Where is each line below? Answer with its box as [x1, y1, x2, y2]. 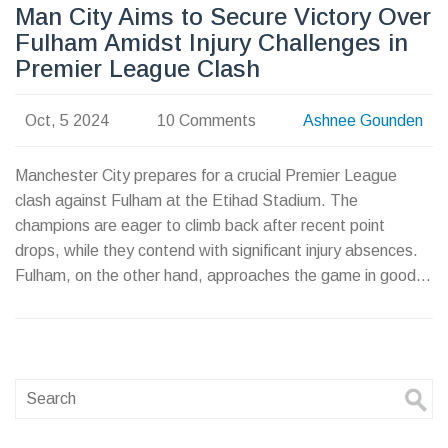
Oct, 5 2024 [24, 111, 109, 129]
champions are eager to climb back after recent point [15, 217, 385, 235]
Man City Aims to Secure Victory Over [15, 3, 431, 31]
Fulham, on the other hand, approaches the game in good [15, 267, 416, 285]
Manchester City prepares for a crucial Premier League [15, 167, 397, 185]
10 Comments [156, 111, 256, 129]
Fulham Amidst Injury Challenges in [15, 29, 408, 57]
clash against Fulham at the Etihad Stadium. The [15, 192, 358, 210]
